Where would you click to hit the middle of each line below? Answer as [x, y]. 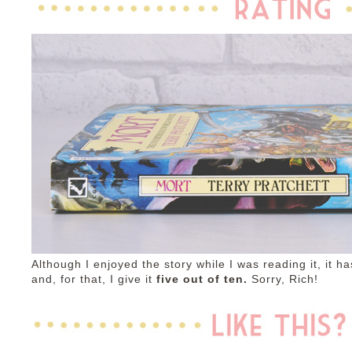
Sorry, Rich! [285, 279]
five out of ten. [204, 279]
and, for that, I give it [94, 279]
